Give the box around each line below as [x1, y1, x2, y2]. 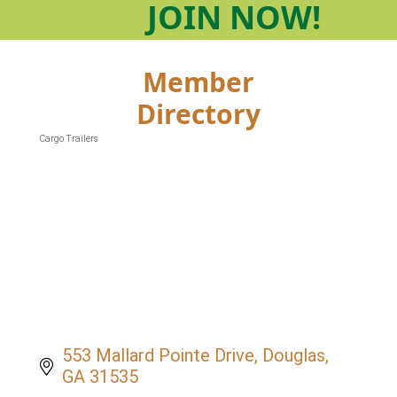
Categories [39, 144, 135, 168]
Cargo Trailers [40, 134, 97, 144]
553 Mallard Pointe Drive [62, 345, 254, 367]
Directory [136, 96, 261, 133]
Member [143, 64, 254, 101]
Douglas [262, 345, 325, 367]
